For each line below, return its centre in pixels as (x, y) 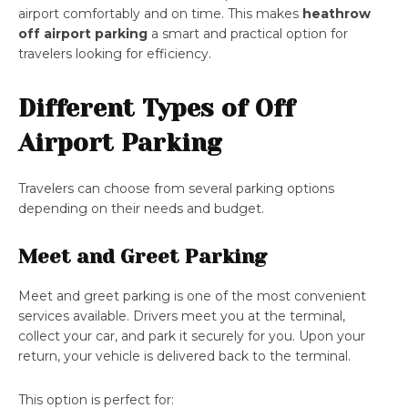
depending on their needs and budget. (141, 209)
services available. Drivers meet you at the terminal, (182, 316)
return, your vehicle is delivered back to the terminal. (184, 357)
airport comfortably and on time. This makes (160, 14)
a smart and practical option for (248, 34)
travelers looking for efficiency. (115, 54)
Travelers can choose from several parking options (176, 189)
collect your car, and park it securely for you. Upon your (192, 337)
